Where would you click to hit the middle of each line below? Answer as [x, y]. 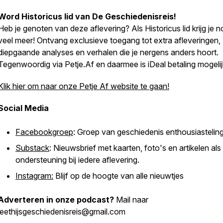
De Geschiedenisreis [133, 16]
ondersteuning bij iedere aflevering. [77, 160]
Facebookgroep [44, 132]
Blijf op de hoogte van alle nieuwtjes [118, 176]
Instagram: [34, 176]
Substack [32, 148]
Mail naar [132, 200]
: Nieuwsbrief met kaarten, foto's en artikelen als [135, 148]
